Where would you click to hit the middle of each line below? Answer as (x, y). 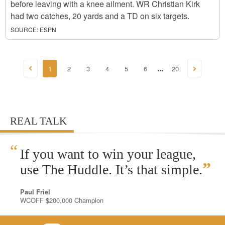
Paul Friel (35, 192)
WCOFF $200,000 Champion (62, 200)
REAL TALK (38, 121)
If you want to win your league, (108, 154)
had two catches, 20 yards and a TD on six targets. (100, 16)
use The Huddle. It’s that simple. (111, 170)
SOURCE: (24, 29)
